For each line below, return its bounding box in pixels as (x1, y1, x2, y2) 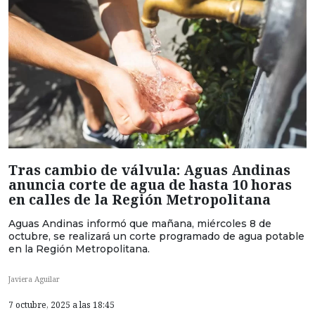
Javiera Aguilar (8, 274, 60, 285)
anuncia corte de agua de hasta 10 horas (8, 174, 292, 194)
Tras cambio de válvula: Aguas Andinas (8, 160, 290, 179)
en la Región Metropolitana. (8, 242, 150, 255)
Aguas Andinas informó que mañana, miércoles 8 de (8, 217, 271, 230)
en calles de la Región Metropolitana (8, 189, 271, 209)
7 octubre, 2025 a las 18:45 (8, 299, 115, 311)
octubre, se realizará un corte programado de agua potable (8, 229, 304, 243)
